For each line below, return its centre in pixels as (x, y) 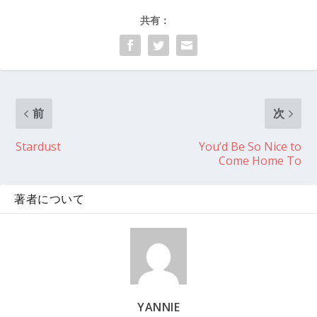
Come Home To (260, 161)
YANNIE (158, 307)
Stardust (39, 147)
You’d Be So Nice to (250, 147)
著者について (49, 199)
